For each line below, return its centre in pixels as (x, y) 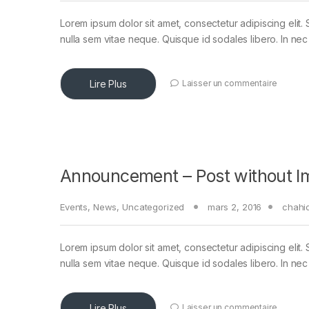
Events (74, 207)
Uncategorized (153, 207)
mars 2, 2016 (235, 207)
